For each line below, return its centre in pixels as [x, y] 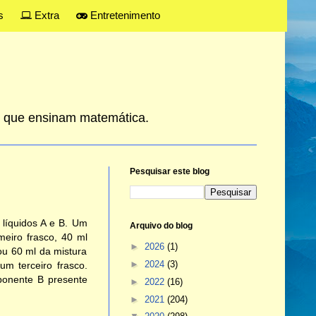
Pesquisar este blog [169, 172]
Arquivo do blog [161, 226]
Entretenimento [123, 15]
